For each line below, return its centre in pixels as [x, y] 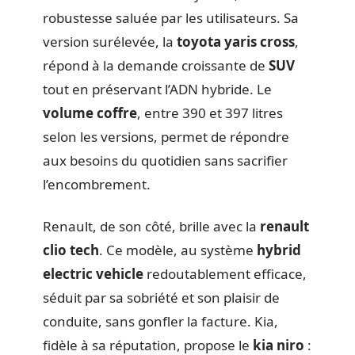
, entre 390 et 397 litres [210, 113]
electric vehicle [93, 273]
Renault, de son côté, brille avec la [151, 226]
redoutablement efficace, [225, 273]
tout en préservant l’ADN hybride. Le [157, 89]
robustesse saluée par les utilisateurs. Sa [171, 18]
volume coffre [90, 113]
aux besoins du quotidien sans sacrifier [165, 160]
